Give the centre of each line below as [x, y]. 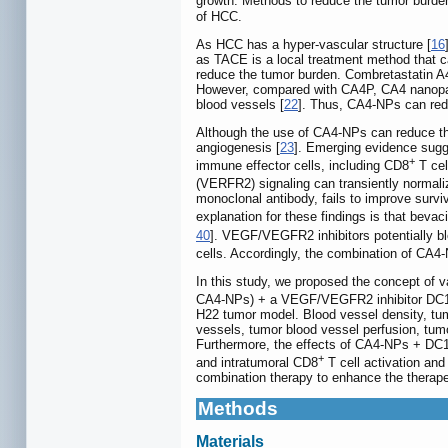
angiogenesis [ [238, 147]
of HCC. [219, 16]
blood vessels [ [240, 104]
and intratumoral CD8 [257, 363]
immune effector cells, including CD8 [302, 165]
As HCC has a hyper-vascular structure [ [313, 44]
